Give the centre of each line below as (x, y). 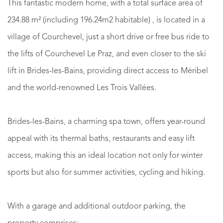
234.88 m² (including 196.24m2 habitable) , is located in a (106, 20)
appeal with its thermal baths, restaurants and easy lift (101, 139)
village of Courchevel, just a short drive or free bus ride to (109, 37)
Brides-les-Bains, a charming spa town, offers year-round (106, 122)
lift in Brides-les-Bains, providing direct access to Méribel (108, 71)
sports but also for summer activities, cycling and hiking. (106, 172)
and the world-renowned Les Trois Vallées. (82, 88)
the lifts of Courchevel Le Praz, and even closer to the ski (107, 54)
